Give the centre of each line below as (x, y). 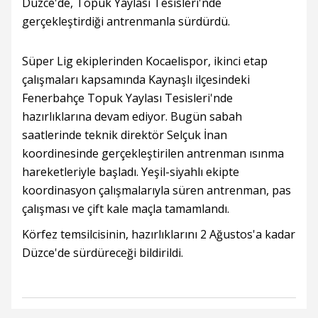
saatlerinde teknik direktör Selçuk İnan (125, 135)
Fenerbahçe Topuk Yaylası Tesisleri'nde (127, 98)
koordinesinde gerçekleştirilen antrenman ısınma (153, 153)
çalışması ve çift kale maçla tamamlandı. (126, 209)
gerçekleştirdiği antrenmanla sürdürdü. (126, 21)
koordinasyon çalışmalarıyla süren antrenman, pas (157, 190)
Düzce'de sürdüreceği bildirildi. (103, 253)
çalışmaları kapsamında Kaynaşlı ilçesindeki (136, 79)
